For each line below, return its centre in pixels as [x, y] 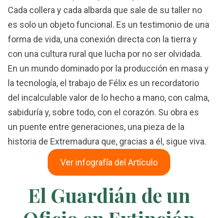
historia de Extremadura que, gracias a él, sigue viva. [107, 142]
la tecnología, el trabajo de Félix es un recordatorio [103, 83]
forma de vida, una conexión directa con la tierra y [102, 39]
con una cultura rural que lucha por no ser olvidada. [105, 54]
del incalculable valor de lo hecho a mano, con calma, [109, 98]
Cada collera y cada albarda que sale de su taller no [105, 10]
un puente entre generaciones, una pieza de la [96, 127]
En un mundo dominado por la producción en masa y [108, 69]
